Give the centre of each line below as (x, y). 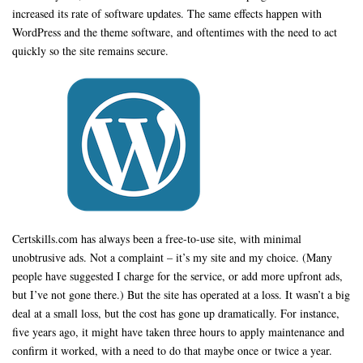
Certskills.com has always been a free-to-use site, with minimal (157, 239)
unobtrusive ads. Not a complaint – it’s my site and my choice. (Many (172, 257)
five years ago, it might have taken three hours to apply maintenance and (178, 332)
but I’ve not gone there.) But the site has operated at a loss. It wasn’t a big (181, 295)
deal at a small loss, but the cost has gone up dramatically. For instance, (176, 313)
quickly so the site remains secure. (90, 51)
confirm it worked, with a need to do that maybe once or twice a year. (172, 350)
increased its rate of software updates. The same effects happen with (167, 13)
